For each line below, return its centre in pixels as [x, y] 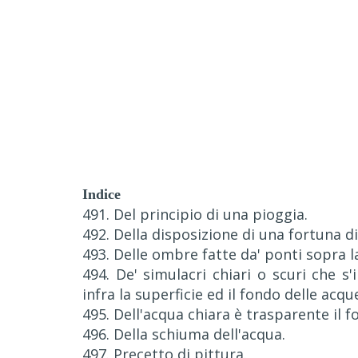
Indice [101, 194]
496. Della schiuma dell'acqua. [184, 334]
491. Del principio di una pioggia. [195, 214]
